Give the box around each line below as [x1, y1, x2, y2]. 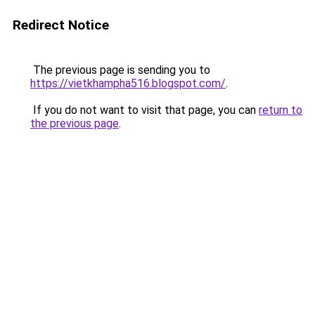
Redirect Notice [13, 17, 109, 33]
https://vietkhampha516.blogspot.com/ [30, 77, 226, 90]
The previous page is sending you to [30, 63, 210, 77]
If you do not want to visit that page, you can [30, 103, 259, 117]
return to [259, 103, 302, 117]
